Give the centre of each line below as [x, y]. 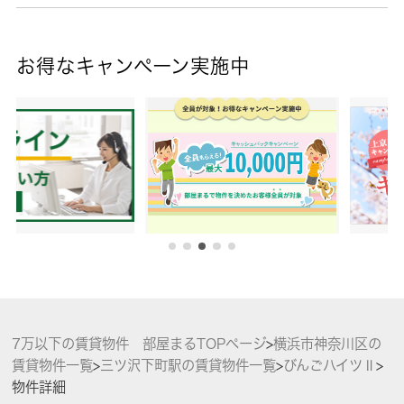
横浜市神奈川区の [327, 344]
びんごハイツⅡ [329, 366]
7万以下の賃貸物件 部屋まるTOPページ [138, 344]
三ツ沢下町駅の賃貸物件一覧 [188, 366]
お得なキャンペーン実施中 [133, 66]
